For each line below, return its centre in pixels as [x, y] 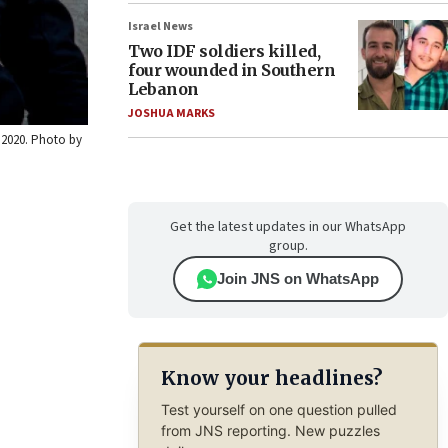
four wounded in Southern [231, 70]
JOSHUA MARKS [171, 113]
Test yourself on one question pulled [278, 409]
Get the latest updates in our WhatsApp [288, 227]
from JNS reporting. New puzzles [270, 430]
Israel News [160, 26]
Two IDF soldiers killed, [224, 51]
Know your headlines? [271, 378]
